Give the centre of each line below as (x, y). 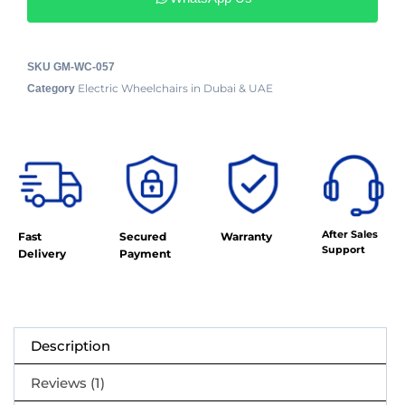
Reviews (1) (68, 382)
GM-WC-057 (84, 66)
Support (344, 249)
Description (71, 346)
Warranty (246, 236)
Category (51, 88)
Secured (143, 236)
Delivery (42, 253)
